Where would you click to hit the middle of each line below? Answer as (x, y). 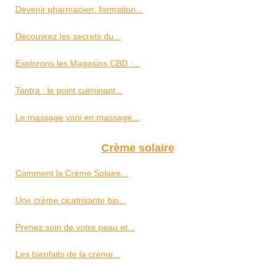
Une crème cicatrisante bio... (71, 200)
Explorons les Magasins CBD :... (78, 64)
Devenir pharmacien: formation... (79, 10)
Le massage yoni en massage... (77, 118)
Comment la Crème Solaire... (72, 173)
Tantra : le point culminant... (69, 91)
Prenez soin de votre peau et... (75, 227)
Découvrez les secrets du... (68, 37)
